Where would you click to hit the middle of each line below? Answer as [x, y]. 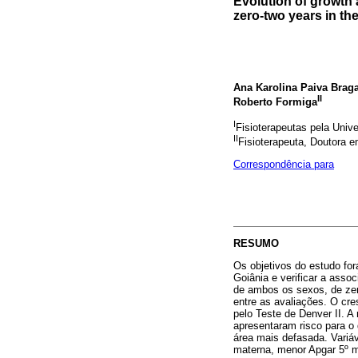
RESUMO [256, 243]
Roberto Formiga [275, 102]
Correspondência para [284, 165]
